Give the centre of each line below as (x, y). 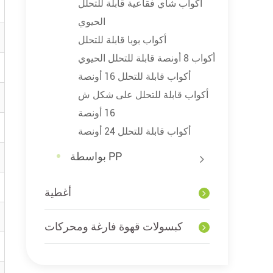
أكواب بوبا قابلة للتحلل (122, 40)
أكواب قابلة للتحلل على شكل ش (144, 94)
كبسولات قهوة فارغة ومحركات (114, 226)
